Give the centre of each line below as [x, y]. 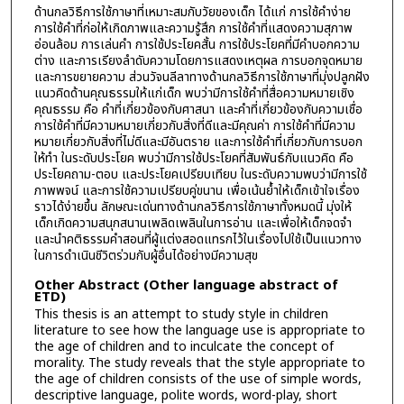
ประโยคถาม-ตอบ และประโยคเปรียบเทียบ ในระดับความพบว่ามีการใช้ [200, 174]
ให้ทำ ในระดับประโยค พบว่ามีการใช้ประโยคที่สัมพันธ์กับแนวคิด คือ [193, 158]
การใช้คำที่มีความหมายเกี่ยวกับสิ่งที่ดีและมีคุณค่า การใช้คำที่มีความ [194, 125]
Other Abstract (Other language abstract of [186, 285]
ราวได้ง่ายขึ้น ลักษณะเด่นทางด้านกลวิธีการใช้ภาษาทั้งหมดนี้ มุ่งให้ [193, 207]
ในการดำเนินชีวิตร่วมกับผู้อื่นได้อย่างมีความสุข [146, 255]
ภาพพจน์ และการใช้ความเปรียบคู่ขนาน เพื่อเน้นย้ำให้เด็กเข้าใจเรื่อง [197, 190]
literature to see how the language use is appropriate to [199, 330]
